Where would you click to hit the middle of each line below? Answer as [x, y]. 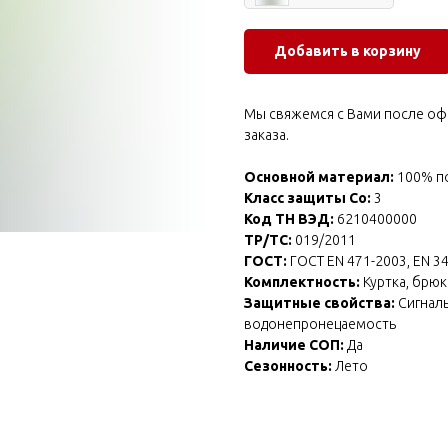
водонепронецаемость [320, 323]
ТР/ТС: [268, 239]
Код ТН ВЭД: [289, 218]
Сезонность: [289, 365]
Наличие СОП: [295, 344]
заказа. [266, 134]
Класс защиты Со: [309, 197]
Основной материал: [320, 176]
